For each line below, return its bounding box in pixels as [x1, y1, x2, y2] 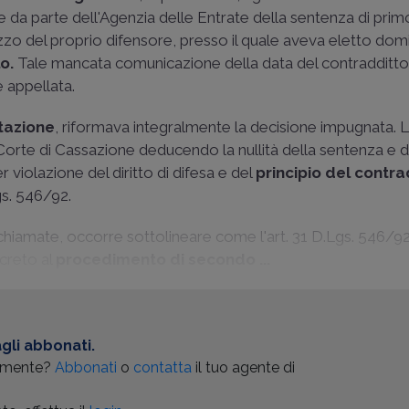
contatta [133, 359, 193, 376]
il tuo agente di [192, 359, 296, 376]
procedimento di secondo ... [56, 250, 271, 268]
